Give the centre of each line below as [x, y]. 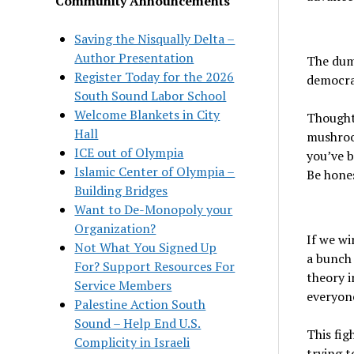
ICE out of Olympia [129, 152]
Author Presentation [134, 57]
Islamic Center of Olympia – [155, 171]
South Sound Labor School [151, 95]
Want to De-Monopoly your [154, 209]
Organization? [115, 228]
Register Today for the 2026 [154, 76]
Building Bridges [121, 190]
